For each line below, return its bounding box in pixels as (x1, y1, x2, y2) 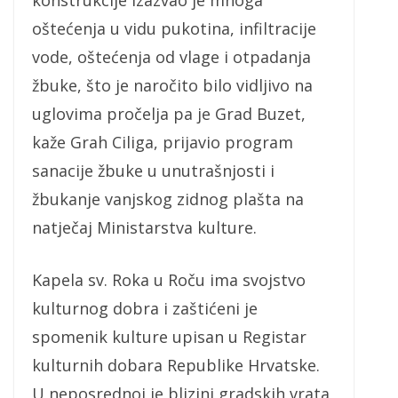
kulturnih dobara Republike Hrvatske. (32, 354, 320, 377)
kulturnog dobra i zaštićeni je (32, 298, 258, 320)
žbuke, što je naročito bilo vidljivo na (32, 75, 313, 97)
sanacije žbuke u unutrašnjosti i (32, 160, 275, 182)
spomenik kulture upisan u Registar (32, 326, 306, 348)
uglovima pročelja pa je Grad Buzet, (32, 103, 306, 125)
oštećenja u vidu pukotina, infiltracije (32, 18, 316, 40)
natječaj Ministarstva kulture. (32, 217, 257, 239)
